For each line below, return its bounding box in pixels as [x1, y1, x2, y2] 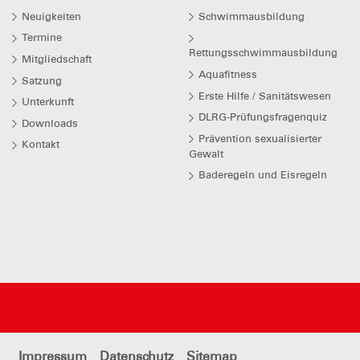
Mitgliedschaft [22, 52, 92, 65]
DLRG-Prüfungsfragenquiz [198, 111, 328, 124]
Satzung [22, 74, 62, 87]
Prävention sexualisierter [198, 132, 322, 145]
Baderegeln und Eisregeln [198, 169, 328, 182]
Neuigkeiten [22, 10, 81, 22]
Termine [22, 31, 62, 44]
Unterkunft [22, 96, 74, 108]
